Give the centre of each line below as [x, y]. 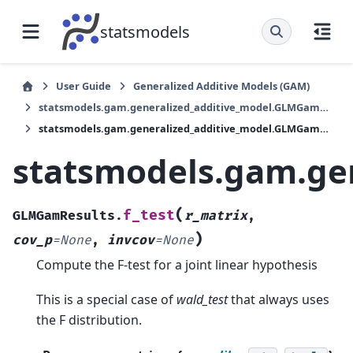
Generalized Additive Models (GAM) [221, 86]
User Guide [84, 86]
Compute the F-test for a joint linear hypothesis [177, 264]
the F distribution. [89, 320]
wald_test [202, 300]
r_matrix [216, 216]
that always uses [279, 300]
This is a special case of [106, 300]
